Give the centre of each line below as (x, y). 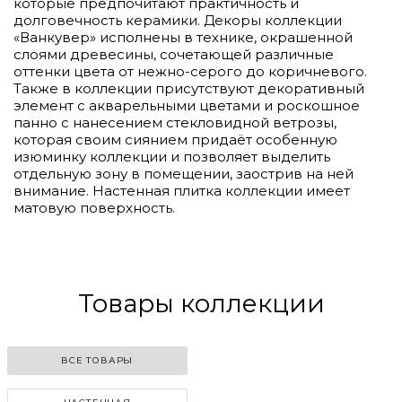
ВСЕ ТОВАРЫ (97, 360)
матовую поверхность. (94, 207)
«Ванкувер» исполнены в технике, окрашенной (183, 37)
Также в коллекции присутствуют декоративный (189, 88)
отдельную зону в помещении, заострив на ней (184, 173)
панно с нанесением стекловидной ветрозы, (175, 122)
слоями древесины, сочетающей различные (174, 54)
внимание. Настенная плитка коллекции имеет (182, 190)
